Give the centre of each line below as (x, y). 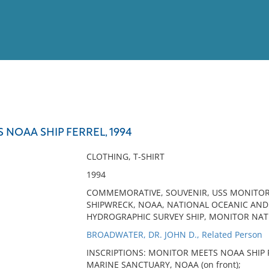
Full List (245, 117)
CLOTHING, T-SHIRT (125, 156)
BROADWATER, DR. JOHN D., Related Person (174, 234)
